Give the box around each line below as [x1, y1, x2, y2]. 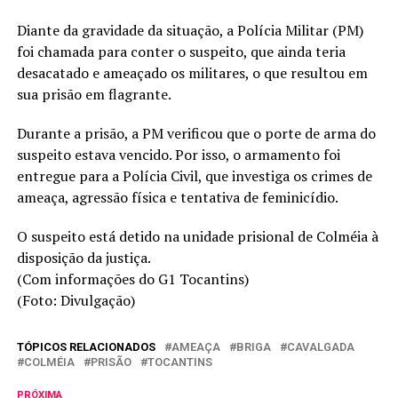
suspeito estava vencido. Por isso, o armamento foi [16, 145, 340, 165]
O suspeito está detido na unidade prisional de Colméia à [16, 227, 378, 247]
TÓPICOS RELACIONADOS [16, 340, 155, 354]
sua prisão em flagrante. [16, 84, 171, 105]
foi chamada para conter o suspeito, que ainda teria [16, 42, 346, 62]
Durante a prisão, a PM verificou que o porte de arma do [16, 123, 376, 144]
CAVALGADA [286, 340, 354, 354]
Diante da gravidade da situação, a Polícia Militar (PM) [16, 20, 363, 41]
